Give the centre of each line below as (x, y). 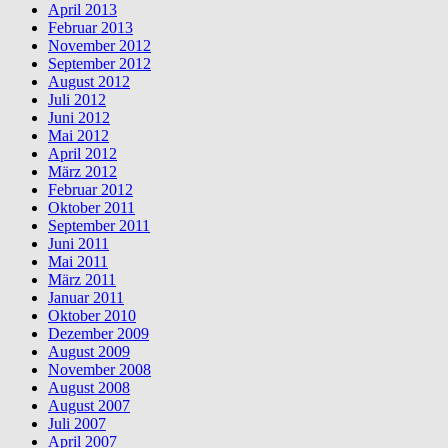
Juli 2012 (77, 99)
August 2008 (89, 387)
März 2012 (82, 171)
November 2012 (99, 45)
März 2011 (82, 279)
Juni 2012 (79, 117)
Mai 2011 (78, 261)
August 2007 (89, 405)
